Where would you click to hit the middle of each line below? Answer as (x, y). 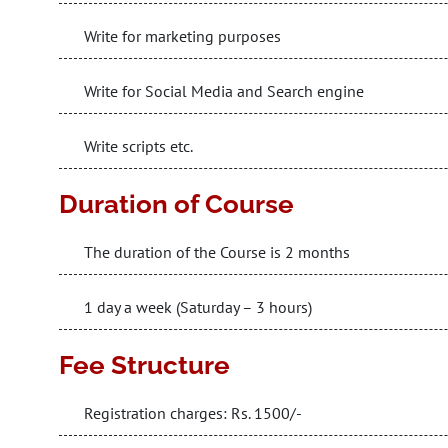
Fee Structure (144, 365)
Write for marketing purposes (182, 36)
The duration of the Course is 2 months (217, 252)
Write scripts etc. (138, 146)
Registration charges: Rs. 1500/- (193, 413)
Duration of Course (176, 204)
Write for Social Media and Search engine (224, 91)
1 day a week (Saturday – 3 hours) (198, 307)
